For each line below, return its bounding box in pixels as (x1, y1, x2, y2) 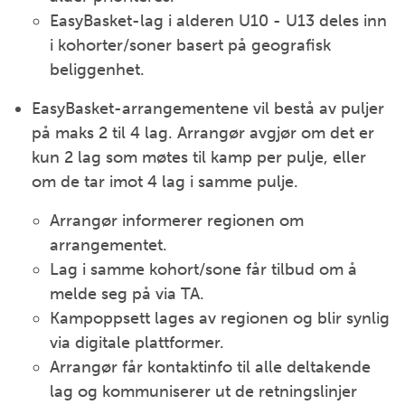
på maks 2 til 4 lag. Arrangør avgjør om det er (32, 123, 374, 143)
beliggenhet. (50, 60, 145, 80)
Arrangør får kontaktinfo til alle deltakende (50, 357, 371, 377)
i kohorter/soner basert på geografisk (50, 35, 331, 55)
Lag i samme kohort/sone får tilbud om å (50, 259, 357, 279)
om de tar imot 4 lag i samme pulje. (32, 172, 298, 192)
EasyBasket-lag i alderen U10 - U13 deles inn (50, 11, 387, 31)
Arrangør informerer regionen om (50, 211, 304, 231)
